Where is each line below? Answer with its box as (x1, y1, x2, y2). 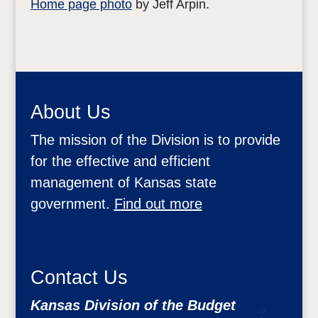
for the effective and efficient (30, 153, 210, 169)
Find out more (114, 195, 202, 212)
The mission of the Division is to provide (30, 131, 280, 148)
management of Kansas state (30, 174, 216, 190)
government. (30, 195, 114, 212)
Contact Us (30, 266, 128, 288)
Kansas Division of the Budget (30, 297, 236, 313)
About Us (30, 101, 111, 123)
